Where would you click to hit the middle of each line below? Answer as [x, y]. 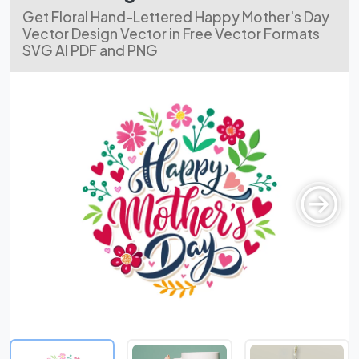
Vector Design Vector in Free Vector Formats [171, 34]
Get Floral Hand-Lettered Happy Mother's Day [176, 17]
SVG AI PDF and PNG [90, 50]
